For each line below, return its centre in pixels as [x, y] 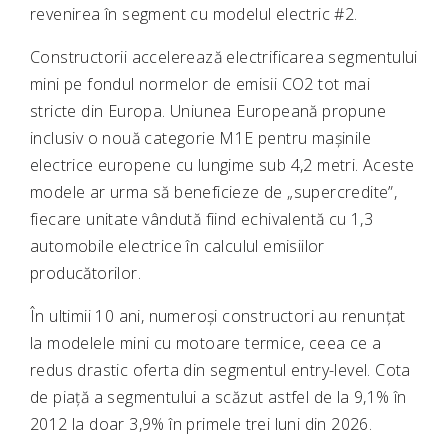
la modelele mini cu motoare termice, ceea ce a [206, 343]
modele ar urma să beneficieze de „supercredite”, [214, 192]
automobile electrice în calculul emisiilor [177, 246]
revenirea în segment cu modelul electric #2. [194, 14]
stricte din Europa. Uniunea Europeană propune [208, 111]
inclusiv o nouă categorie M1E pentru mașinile [201, 138]
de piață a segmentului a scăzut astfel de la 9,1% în [218, 397]
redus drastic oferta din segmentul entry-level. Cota [220, 370]
